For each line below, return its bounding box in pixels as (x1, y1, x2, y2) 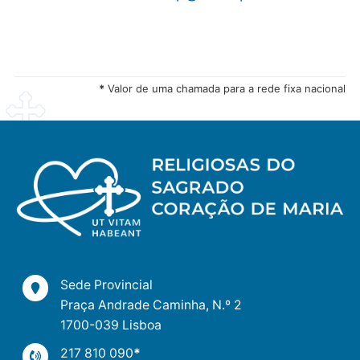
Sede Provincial (60, 277, 153, 293)
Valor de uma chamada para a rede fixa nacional (104, 82, 346, 96)
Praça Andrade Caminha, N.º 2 (60, 297, 243, 313)
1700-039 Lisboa (60, 317, 162, 333)
